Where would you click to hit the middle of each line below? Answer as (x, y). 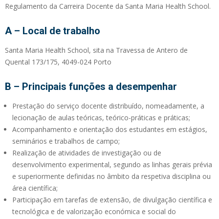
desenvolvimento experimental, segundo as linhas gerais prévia (112, 164)
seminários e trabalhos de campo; (66, 141)
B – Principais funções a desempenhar (91, 86)
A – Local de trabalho (53, 31)
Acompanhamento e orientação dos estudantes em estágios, (110, 129)
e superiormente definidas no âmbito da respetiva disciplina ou (111, 176)
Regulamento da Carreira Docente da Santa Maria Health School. (108, 6)
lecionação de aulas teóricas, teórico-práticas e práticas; (101, 117)
